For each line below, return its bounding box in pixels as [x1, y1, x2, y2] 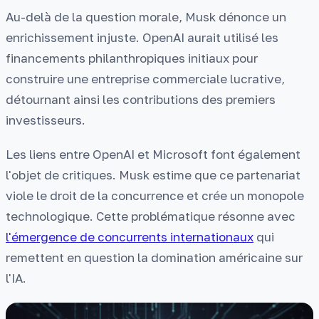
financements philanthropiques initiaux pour [6, 50, 258, 66]
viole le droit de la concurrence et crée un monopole [6, 188, 304, 204]
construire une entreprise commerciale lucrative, [6, 70, 285, 86]
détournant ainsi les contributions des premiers [6, 91, 276, 107]
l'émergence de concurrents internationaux [6, 229, 253, 245]
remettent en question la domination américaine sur [6, 250, 303, 266]
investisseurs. [6, 112, 85, 127]
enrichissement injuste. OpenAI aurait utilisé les [6, 29, 278, 45]
